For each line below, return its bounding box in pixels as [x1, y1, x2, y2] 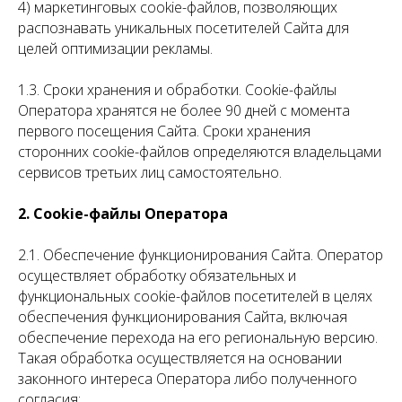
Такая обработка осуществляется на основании [18, 348, 342, 368]
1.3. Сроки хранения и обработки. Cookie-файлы [18, 80, 336, 100]
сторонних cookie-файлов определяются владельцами [18, 142, 381, 162]
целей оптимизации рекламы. [18, 39, 213, 58]
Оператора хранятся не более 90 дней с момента [18, 100, 350, 120]
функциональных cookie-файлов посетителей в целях [18, 286, 372, 306]
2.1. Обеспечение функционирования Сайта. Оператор [18, 245, 383, 265]
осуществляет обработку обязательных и [18, 266, 296, 285]
